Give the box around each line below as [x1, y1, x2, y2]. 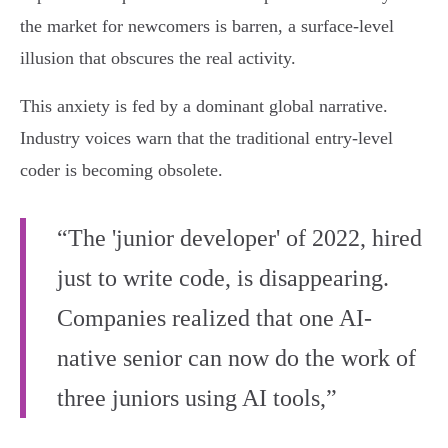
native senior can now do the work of [57, 345, 416, 372]
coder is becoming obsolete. [20, 160, 223, 181]
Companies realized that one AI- [57, 305, 372, 332]
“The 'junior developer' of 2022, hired [57, 225, 422, 252]
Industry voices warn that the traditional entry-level [20, 128, 393, 149]
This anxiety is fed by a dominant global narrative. [20, 96, 388, 117]
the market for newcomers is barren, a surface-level [20, 16, 394, 37]
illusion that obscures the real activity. [20, 48, 296, 69]
